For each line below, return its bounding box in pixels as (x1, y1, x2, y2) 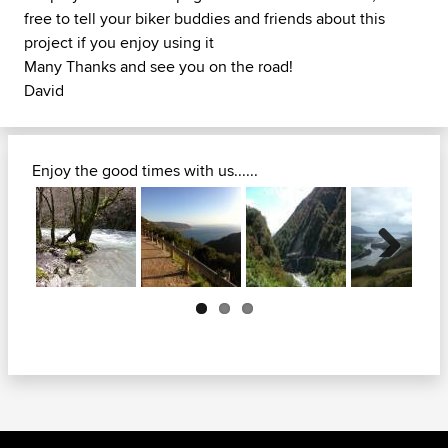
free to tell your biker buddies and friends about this (24, 7, 385, 30)
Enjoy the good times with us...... (32, 159, 258, 182)
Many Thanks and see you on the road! (24, 55, 293, 78)
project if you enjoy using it (24, 31, 214, 54)
